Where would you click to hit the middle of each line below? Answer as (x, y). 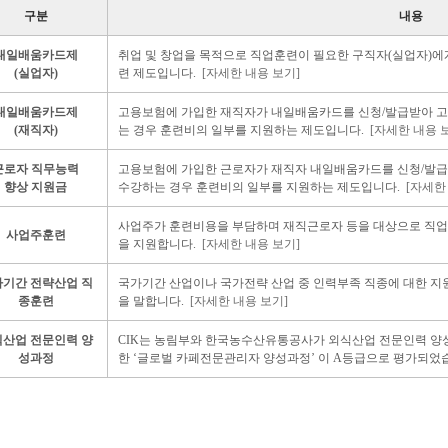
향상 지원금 (35, 187)
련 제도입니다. (160, 73)
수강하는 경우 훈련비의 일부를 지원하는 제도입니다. (262, 187)
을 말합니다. (154, 301)
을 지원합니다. (160, 244)
